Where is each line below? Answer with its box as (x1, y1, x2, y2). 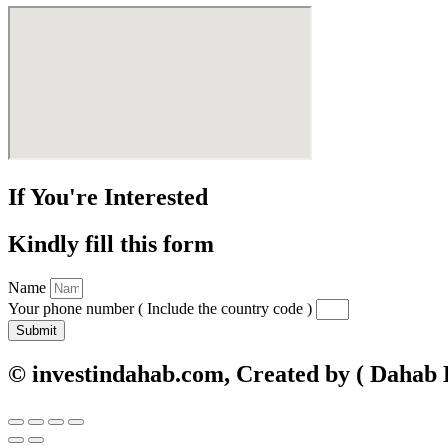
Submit (16, 322, 57, 338)
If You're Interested (8, 184, 208, 211)
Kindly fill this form (8, 231, 214, 258)
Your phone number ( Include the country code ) (8, 299, 316, 317)
